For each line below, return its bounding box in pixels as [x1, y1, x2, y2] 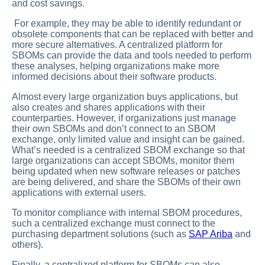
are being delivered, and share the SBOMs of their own [12, 176, 241, 187]
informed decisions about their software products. [12, 71, 216, 82]
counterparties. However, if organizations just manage [12, 112, 236, 123]
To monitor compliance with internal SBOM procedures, [12, 207, 242, 218]
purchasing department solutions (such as [12, 228, 189, 239]
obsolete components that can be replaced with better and [12, 28, 253, 39]
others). [12, 239, 46, 250]
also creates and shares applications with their [12, 102, 205, 112]
